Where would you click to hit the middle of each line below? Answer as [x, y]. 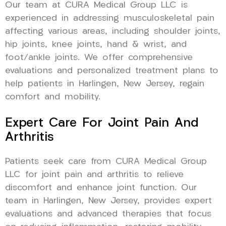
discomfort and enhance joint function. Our [101, 188]
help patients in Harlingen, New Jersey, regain [105, 84]
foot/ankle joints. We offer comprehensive [99, 58]
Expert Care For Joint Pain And [102, 124]
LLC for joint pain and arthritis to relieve [94, 175]
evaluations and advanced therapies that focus [108, 214]
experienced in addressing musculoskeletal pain [110, 19]
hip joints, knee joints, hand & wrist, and [96, 45]
